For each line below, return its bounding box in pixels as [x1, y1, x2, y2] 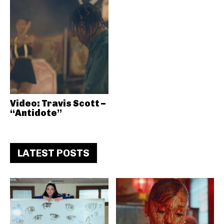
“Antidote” [10, 107, 62, 118]
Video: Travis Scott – [10, 97, 105, 109]
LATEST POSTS [17, 146, 89, 159]
